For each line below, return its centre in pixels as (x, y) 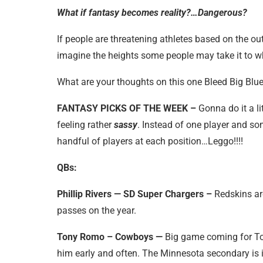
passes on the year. (97, 210)
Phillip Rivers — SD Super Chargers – (134, 194)
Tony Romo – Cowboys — (110, 237)
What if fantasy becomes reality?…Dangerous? (152, 12)
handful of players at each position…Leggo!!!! (150, 141)
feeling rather (85, 124)
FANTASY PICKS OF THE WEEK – (127, 108)
